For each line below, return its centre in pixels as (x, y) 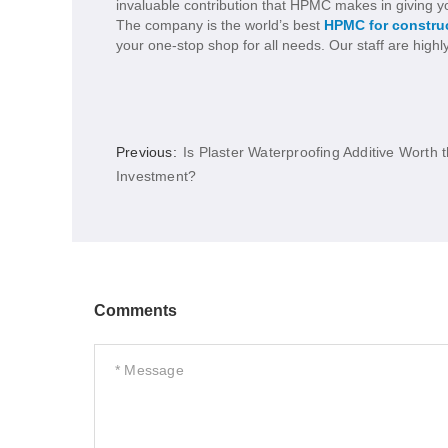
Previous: (148, 152)
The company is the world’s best (220, 25)
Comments (135, 311)
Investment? (156, 176)
